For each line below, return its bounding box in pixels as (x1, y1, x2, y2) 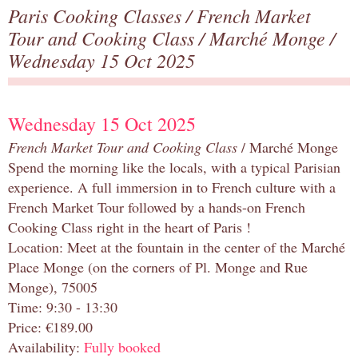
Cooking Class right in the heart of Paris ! (8, 217, 251, 237)
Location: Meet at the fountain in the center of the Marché (8, 237, 345, 257)
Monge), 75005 (8, 277, 97, 297)
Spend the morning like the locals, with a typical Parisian (8, 157, 340, 177)
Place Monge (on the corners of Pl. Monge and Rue (8, 257, 308, 277)
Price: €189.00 (8, 317, 93, 337)
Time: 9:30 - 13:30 (8, 297, 117, 317)
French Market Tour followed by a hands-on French (8, 197, 305, 217)
